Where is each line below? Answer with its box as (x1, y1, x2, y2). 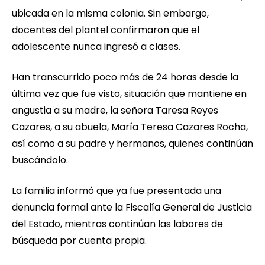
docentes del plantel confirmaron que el (12, 23, 199, 37)
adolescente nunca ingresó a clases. (12, 40, 180, 54)
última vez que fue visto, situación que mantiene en (12, 87, 247, 101)
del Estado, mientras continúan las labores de (12, 217, 223, 231)
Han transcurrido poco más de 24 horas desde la (12, 70, 238, 85)
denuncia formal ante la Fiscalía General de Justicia (12, 201, 252, 215)
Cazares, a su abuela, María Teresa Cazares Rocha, (12, 120, 248, 134)
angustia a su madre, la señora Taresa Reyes (12, 104, 218, 118)
